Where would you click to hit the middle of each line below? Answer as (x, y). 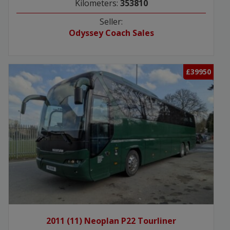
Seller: (111, 22)
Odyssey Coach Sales (111, 33)
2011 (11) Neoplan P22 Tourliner (111, 221)
